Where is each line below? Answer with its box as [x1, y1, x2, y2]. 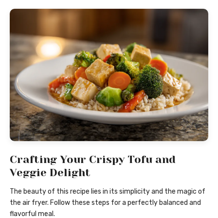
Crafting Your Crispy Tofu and [10, 153, 176, 165]
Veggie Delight [10, 166, 91, 179]
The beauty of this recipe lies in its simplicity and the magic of [10, 187, 205, 196]
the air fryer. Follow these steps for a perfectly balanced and [10, 199, 201, 207]
